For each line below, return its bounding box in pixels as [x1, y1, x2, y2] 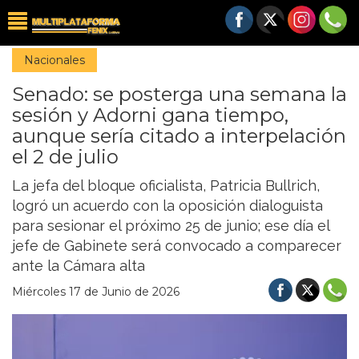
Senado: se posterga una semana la [12, 83, 347, 106]
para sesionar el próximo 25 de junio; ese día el [12, 217, 329, 234]
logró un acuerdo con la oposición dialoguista [12, 197, 323, 214]
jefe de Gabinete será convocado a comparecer [12, 237, 341, 254]
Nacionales [24, 53, 85, 67]
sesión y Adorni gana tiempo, [12, 103, 288, 127]
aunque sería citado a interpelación [12, 124, 346, 147]
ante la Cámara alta [12, 257, 145, 274]
